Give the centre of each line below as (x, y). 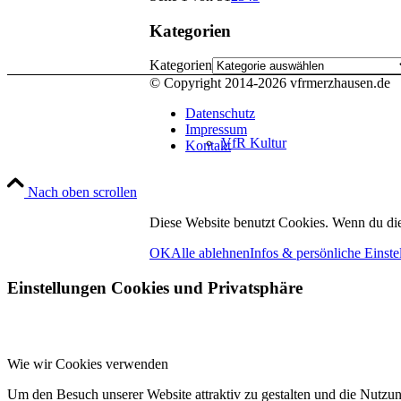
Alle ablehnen (210, 253)
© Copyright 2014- (204, 83)
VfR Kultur (254, 143)
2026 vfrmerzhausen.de (324, 83)
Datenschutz (220, 114)
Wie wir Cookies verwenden (88, 363)
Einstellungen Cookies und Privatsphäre (155, 288)
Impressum (216, 130)
